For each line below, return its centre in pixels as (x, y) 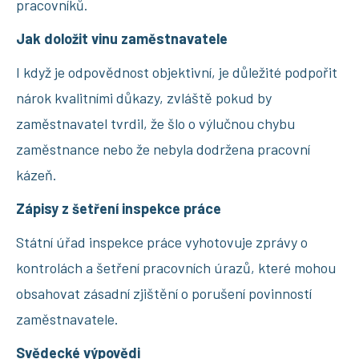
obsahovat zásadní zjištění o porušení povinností (164, 293)
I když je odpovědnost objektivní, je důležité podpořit (177, 72)
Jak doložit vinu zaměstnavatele (122, 38)
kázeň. (36, 174)
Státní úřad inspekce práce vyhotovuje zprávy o (162, 242)
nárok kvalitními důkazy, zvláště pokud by (144, 97)
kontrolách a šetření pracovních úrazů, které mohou (176, 267)
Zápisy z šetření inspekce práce (119, 208)
